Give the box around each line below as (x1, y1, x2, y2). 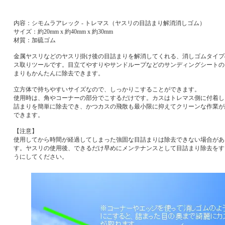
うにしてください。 (14, 153, 68, 161)
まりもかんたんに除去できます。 (14, 70, 104, 77)
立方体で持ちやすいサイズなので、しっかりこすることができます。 (14, 86, 200, 93)
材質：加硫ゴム (14, 37, 56, 44)
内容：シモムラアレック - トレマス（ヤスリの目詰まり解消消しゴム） (14, 20, 205, 27)
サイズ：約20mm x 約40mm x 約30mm (14, 28, 113, 36)
